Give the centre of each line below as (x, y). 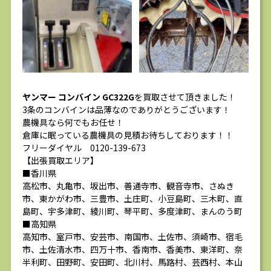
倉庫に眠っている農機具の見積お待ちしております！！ (128, 135)
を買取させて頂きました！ (185, 97)
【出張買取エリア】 (60, 161)
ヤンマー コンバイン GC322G (78, 97)
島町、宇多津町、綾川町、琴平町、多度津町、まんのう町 (132, 211)
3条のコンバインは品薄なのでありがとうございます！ (126, 110)
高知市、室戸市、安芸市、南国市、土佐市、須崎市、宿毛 (132, 237)
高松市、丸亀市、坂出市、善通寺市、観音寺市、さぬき (128, 186)
